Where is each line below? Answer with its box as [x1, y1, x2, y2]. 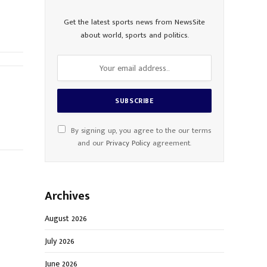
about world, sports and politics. [80, 29, 189, 42]
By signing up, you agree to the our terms [69, 125, 211, 138]
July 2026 [45, 234, 74, 249]
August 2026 [45, 212, 87, 226]
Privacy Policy [106, 137, 150, 150]
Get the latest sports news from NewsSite [64, 15, 205, 29]
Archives [45, 186, 90, 207]
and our [77, 137, 106, 150]
